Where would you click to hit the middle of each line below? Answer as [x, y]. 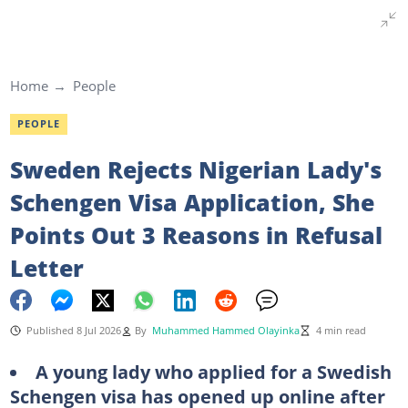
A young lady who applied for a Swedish [213, 371]
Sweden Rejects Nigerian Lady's [195, 169]
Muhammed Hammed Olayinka [225, 330]
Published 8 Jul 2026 [73, 330]
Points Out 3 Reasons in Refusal [196, 235]
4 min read [341, 330]
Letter [46, 267]
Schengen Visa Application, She [192, 202]
